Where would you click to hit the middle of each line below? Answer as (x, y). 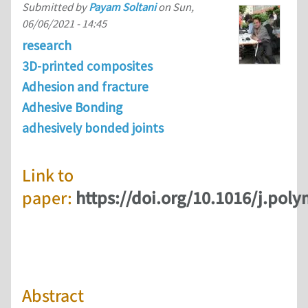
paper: (49, 198)
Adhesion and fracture (85, 87)
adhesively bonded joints (93, 128)
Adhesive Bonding (72, 108)
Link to (48, 176)
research (47, 46)
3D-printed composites (87, 66)
